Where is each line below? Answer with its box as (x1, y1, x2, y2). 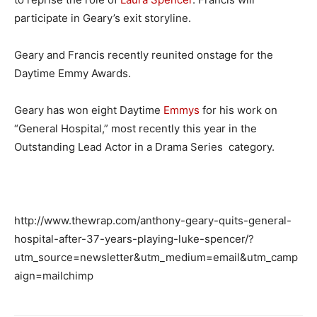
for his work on (200, 103, 277, 117)
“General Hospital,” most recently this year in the (14, 122, 257, 136)
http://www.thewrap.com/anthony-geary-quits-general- (14, 214, 292, 228)
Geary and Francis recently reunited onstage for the (14, 48, 273, 62)
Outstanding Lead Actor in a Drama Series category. (14, 140, 275, 154)
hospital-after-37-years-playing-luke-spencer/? (14, 232, 254, 246)
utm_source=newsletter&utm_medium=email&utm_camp (14, 250, 298, 265)
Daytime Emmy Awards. (14, 67, 131, 81)
